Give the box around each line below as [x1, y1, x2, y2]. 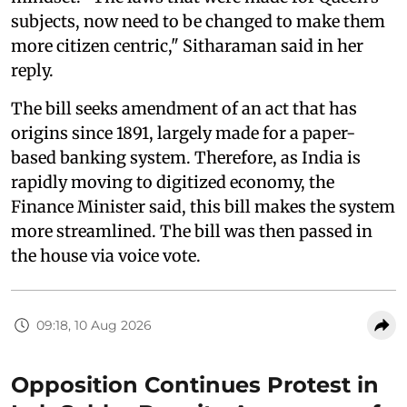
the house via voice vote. [11, 245, 201, 266]
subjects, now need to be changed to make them [11, 11, 385, 32]
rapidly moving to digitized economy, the [11, 172, 334, 193]
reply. [11, 60, 54, 81]
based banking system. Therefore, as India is [11, 147, 361, 168]
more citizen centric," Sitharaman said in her [11, 35, 363, 56]
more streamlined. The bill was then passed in [11, 221, 372, 242]
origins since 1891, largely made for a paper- [11, 123, 355, 144]
